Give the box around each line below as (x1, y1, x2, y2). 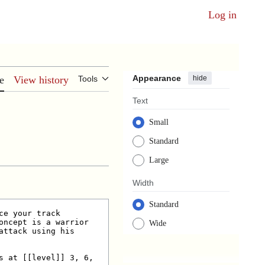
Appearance (132, 73, 181, 83)
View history (14, 74, 69, 86)
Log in (208, 8, 237, 21)
